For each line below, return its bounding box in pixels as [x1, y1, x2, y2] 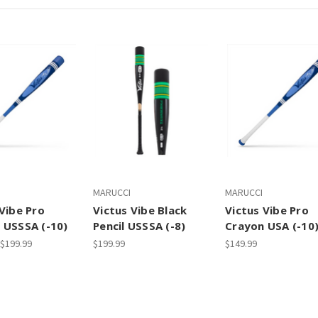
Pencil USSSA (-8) [93, 218, 186, 233]
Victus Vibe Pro [225, 202, 309, 217]
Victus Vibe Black [93, 202, 187, 217]
